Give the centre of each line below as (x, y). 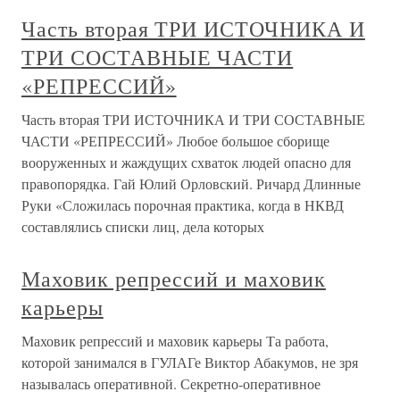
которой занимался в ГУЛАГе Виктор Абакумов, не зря (190, 362)
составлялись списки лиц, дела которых (143, 227)
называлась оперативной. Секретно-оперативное (171, 384)
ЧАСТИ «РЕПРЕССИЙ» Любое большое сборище (175, 141)
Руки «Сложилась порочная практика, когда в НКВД (183, 205)
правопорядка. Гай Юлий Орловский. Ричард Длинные (191, 184)
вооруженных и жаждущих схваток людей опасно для (186, 162)
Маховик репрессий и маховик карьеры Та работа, (175, 341)
